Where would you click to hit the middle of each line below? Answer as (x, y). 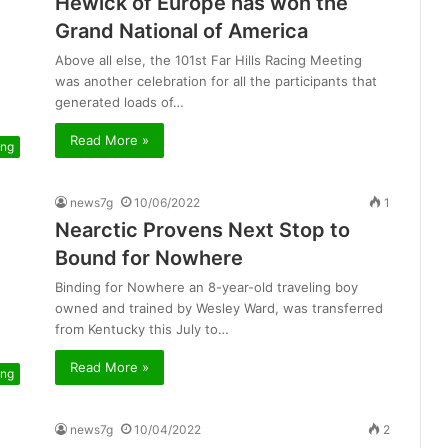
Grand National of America (181, 31)
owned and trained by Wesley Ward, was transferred (219, 308)
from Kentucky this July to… (142, 329)
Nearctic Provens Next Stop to (202, 230)
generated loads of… (119, 102)
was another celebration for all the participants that (216, 81)
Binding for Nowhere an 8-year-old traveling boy (206, 287)
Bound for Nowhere (149, 258)
